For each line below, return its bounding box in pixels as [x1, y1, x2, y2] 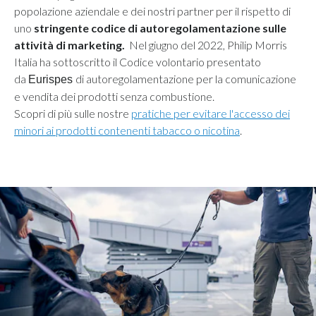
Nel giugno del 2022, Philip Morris [125, 37, 287, 51]
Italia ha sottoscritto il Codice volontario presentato [14, 54, 261, 68]
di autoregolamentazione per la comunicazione [75, 71, 296, 85]
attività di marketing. [14, 37, 125, 51]
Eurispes [28, 73, 75, 85]
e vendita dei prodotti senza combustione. [14, 89, 214, 103]
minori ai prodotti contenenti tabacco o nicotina [14, 123, 240, 137]
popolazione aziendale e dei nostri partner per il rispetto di [14, 4, 291, 18]
